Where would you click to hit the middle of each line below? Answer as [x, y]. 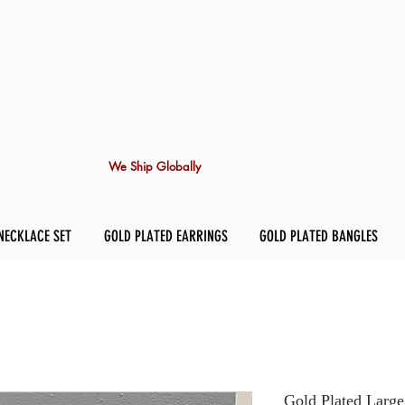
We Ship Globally [155, 166]
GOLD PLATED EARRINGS [165, 236]
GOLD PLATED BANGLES [319, 236]
